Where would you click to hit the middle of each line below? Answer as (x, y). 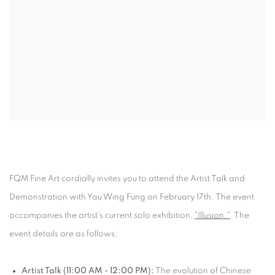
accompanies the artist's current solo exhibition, (102, 215)
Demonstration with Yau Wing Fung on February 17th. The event (132, 197)
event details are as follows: (63, 234)
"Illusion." (212, 215)
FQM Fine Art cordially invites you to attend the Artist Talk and (127, 179)
